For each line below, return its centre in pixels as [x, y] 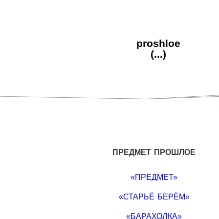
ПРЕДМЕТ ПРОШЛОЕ [154, 153]
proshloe [158, 44]
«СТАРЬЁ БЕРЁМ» [154, 197]
